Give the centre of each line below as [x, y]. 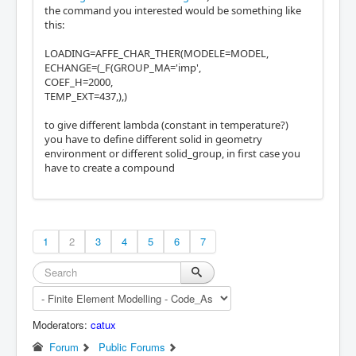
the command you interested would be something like [173, 11]
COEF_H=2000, [79, 82]
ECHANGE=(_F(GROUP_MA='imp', [123, 68]
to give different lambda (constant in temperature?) [166, 125]
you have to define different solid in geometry [153, 139]
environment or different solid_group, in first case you [172, 154]
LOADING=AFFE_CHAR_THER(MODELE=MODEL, [157, 54]
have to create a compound [110, 168]
